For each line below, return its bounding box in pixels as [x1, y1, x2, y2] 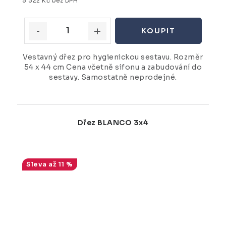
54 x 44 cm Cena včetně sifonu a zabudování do [24, 62, 202, 72]
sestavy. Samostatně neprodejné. [49, 72, 177, 82]
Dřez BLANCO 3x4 [77, 118, 149, 127]
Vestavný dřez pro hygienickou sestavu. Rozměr [23, 52, 203, 62]
